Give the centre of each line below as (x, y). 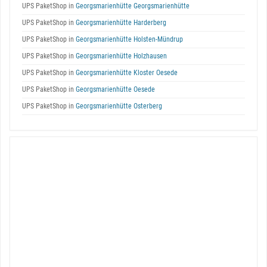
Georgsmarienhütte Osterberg (118, 106)
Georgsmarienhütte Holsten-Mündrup (128, 39)
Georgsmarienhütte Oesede (114, 89)
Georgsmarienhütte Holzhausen (120, 56)
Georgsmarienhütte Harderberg (120, 23)
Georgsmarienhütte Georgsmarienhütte (132, 6)
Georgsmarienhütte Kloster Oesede (126, 73)
